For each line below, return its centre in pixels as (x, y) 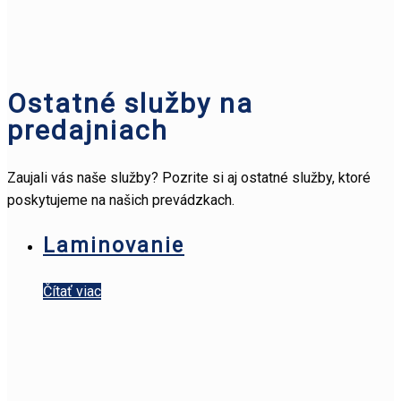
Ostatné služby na (130, 104)
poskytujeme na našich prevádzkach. (121, 200)
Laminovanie (114, 246)
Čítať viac (72, 292)
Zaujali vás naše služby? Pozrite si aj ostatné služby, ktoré (189, 178)
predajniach (88, 131)
